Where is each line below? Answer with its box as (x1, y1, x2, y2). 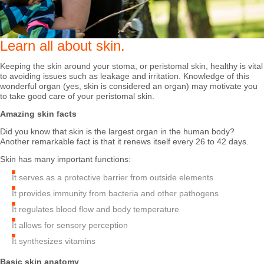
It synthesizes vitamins (12, 236, 95, 246)
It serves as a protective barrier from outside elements (12, 173, 213, 183)
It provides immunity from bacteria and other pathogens (12, 189, 221, 199)
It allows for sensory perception (12, 220, 128, 230)
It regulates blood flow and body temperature (12, 204, 179, 214)
